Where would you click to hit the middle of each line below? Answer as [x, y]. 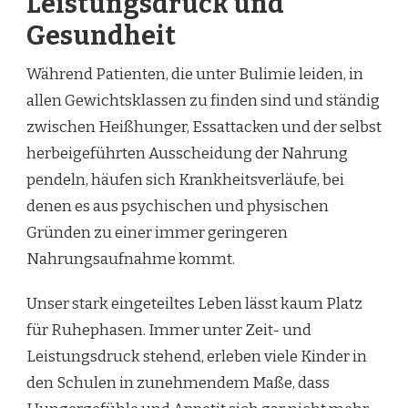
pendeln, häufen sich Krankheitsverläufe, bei [185, 179]
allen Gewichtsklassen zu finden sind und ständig [203, 100]
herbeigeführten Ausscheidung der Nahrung [187, 153]
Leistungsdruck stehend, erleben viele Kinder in [197, 356]
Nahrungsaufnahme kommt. [131, 259]
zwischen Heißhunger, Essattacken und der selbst [204, 127]
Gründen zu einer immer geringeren [157, 232]
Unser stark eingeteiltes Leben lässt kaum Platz [194, 303]
